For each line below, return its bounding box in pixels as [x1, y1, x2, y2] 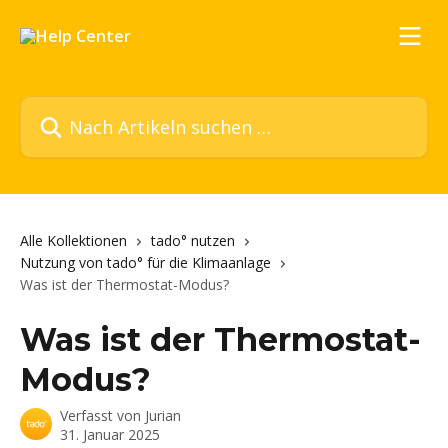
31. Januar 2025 [60, 425, 160, 444]
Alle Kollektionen [20, 231, 127, 250]
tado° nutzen [151, 231, 235, 250]
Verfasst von [60, 406, 145, 425]
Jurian [145, 406, 181, 425]
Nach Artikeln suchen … [19, 96, 194, 118]
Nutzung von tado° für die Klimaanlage [20, 253, 271, 272]
